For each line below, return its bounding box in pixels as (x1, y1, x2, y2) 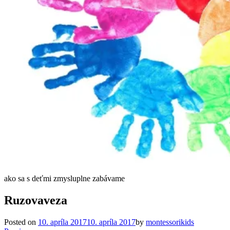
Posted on (4, 217, 38, 226)
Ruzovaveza (4, 193, 67, 207)
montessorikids (146, 217, 194, 226)
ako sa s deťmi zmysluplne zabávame (4, 174, 125, 183)
